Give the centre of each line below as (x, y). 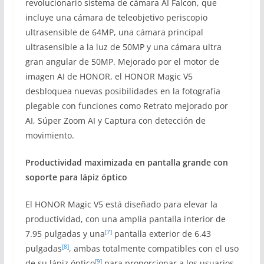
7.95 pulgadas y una (65, 233)
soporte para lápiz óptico (76, 177)
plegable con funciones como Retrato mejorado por (126, 105)
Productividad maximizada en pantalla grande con (126, 162)
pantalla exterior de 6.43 (161, 233)
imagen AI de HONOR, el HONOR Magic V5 (109, 76)
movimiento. (49, 135)
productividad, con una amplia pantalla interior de (125, 219)
